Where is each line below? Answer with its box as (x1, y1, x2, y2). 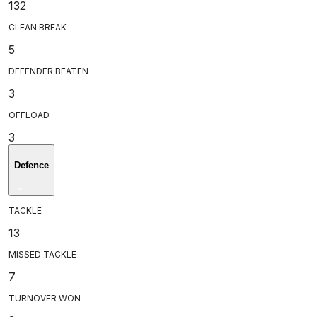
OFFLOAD (8, 109, 50, 120)
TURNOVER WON (8, 292, 81, 304)
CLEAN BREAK (8, 21, 67, 33)
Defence (14, 159, 49, 171)
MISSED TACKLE (8, 248, 76, 260)
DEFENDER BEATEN (8, 65, 88, 76)
